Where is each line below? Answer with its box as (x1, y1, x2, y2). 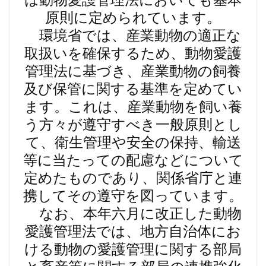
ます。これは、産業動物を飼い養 (24, 99, 242, 115)
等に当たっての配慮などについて (23, 152, 243, 169)
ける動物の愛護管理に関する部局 (24, 241, 242, 258)
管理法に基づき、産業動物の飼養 (25, 63, 241, 80)
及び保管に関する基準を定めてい (24, 81, 242, 97)
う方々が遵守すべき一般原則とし (24, 116, 242, 133)
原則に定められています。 (45, 9, 221, 26)
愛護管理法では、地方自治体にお (25, 223, 241, 240)
